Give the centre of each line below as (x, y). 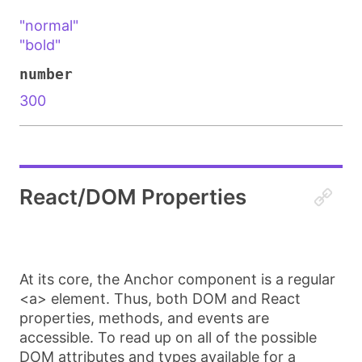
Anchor (149, 279)
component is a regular (255, 279)
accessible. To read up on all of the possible (168, 337)
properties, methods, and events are (144, 318)
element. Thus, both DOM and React (174, 299)
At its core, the (72, 279)
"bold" (40, 45)
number (46, 74)
